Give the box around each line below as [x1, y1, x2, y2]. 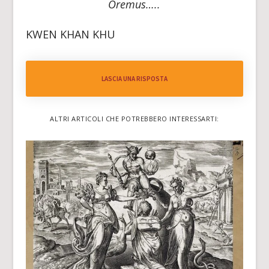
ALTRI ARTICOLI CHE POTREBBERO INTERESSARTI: [50, 114, 219, 124]
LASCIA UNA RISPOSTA [101, 74, 168, 83]
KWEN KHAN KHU [25, 27, 115, 42]
